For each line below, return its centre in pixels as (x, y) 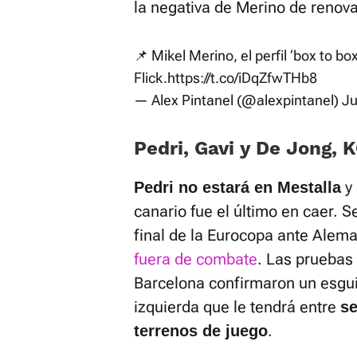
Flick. (151, 78)
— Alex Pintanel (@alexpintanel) (238, 100)
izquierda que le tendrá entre (237, 307)
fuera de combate (196, 259)
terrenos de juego (201, 331)
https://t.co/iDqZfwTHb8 (242, 78)
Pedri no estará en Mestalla (237, 187)
